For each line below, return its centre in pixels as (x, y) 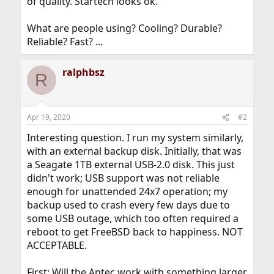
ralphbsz (83, 72)
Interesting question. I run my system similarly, (135, 138)
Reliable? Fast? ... (65, 42)
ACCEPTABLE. (57, 245)
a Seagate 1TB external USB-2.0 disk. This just (131, 165)
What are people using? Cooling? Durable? (124, 28)
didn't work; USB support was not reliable (123, 178)
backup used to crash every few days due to (128, 205)
